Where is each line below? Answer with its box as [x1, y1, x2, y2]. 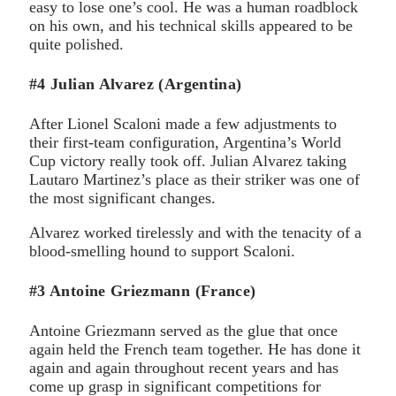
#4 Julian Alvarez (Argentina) [29, 75, 242, 94]
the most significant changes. [29, 189, 216, 207]
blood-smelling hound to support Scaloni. [29, 242, 295, 260]
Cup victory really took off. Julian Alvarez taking [29, 152, 346, 170]
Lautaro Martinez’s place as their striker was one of [29, 171, 360, 188]
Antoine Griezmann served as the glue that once [29, 321, 338, 339]
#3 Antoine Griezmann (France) [29, 281, 256, 300]
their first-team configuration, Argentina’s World [29, 133, 341, 151]
